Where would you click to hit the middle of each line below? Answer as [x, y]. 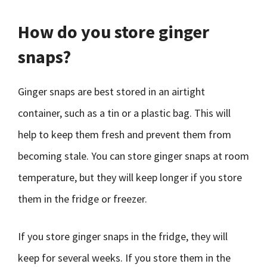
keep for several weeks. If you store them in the [124, 258]
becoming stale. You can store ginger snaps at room [133, 156]
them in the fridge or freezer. [83, 199]
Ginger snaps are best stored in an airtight [111, 91]
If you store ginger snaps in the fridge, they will [123, 236]
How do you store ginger [114, 32]
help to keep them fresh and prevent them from [125, 134]
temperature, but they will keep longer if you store [130, 177]
